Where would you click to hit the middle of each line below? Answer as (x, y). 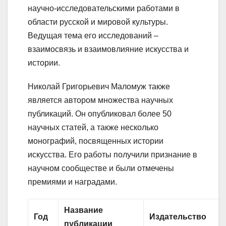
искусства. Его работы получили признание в (112, 154)
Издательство (178, 216)
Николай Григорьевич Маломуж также (99, 86)
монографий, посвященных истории (96, 141)
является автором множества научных (100, 100)
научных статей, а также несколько (93, 127)
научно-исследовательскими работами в (104, 8)
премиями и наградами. (72, 182)
